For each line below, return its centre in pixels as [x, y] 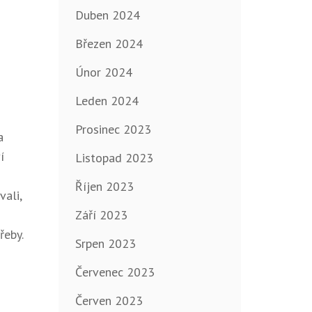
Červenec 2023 [115, 272]
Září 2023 [101, 215]
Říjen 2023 [104, 187]
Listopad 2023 [114, 158]
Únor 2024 [103, 72]
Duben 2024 [107, 15]
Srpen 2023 [105, 244]
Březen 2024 [109, 44]
